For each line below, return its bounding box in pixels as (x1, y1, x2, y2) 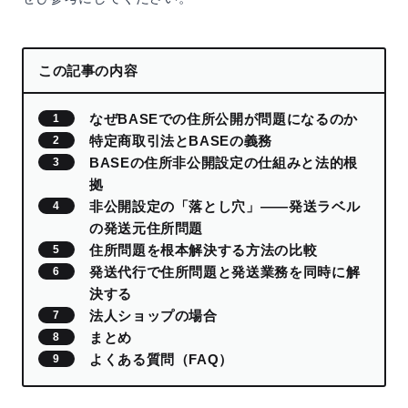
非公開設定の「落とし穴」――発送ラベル (89, 198, 361, 214)
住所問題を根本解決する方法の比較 (89, 241, 318, 258)
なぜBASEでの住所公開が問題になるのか (89, 110, 358, 127)
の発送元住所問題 (89, 219, 204, 236)
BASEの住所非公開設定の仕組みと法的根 (89, 154, 358, 170)
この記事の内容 (38, 62, 138, 78)
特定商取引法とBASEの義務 (89, 132, 272, 148)
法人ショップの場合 (89, 307, 218, 323)
